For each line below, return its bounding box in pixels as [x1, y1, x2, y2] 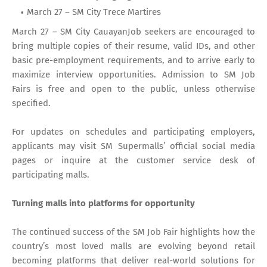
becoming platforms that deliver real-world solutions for [12, 254, 255, 266]
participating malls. [12, 169, 89, 180]
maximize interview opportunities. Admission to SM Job [12, 69, 255, 80]
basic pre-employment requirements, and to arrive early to [12, 54, 255, 66]
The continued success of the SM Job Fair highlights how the [12, 226, 255, 237]
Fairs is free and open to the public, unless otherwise [12, 83, 255, 94]
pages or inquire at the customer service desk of [12, 154, 255, 166]
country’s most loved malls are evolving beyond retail [12, 240, 255, 252]
